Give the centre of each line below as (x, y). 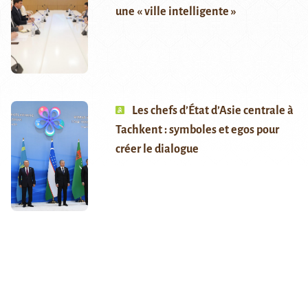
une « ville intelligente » (176, 12)
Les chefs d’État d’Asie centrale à (212, 111)
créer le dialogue (157, 150)
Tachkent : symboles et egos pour (197, 130)
